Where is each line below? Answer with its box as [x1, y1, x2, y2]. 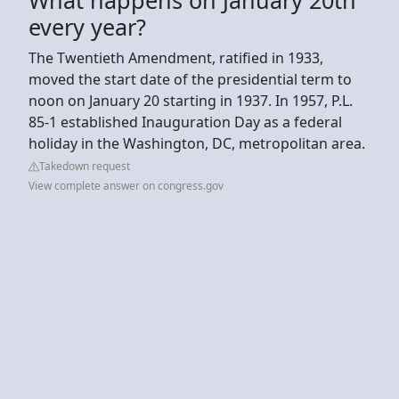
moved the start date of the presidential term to [28, 69, 352, 89]
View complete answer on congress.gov [28, 177, 224, 193]
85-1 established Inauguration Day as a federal [28, 111, 342, 132]
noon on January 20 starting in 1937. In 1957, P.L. [28, 90, 353, 110]
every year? [28, 11, 146, 42]
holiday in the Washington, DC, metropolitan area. [28, 133, 365, 153]
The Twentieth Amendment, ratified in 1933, [28, 47, 323, 68]
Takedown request [39, 158, 130, 174]
